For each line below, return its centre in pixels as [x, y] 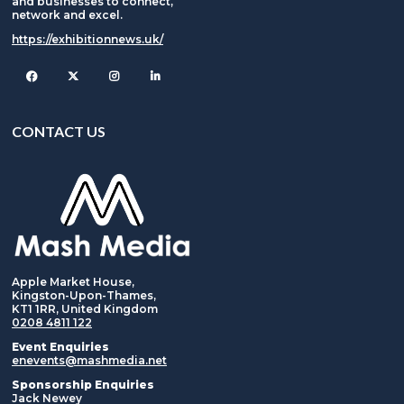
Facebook [80, 76]
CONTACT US [59, 131]
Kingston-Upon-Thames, [84, 296]
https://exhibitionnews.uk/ [87, 39]
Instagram [163, 76]
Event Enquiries [60, 347]
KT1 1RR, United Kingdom [85, 309]
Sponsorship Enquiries [83, 385]
